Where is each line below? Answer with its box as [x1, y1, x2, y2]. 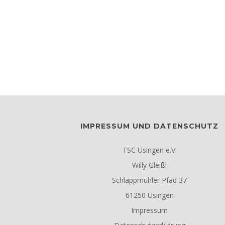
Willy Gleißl [132, 160, 167, 170]
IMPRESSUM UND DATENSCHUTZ [80, 122, 219, 131]
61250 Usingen [125, 190, 174, 200]
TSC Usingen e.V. [122, 145, 177, 155]
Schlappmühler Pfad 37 [112, 175, 187, 185]
